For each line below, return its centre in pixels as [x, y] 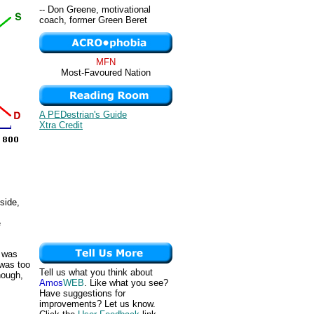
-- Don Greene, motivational [95, 10]
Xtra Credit [61, 125]
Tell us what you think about [96, 272]
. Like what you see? [126, 283]
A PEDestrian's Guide [83, 115]
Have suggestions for [82, 293]
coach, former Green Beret [93, 20]
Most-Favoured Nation [106, 73]
